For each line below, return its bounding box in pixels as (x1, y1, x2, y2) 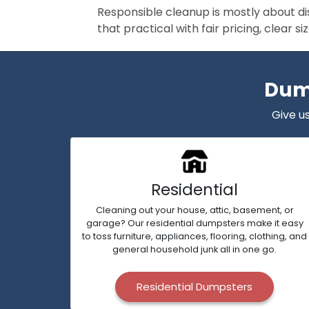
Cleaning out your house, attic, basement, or (95, 204, 294, 216)
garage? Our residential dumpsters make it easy (86, 217, 303, 229)
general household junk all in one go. (112, 243, 277, 255)
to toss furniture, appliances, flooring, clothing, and (82, 230, 307, 242)
